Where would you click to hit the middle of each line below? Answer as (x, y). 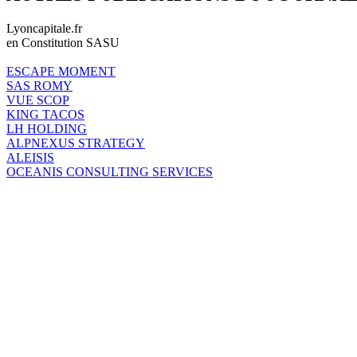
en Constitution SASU (63, 42)
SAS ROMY (39, 85)
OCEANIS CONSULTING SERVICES (110, 171)
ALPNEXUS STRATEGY (76, 143)
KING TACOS (45, 114)
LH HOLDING (47, 128)
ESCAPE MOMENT (61, 71)
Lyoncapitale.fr (44, 28)
